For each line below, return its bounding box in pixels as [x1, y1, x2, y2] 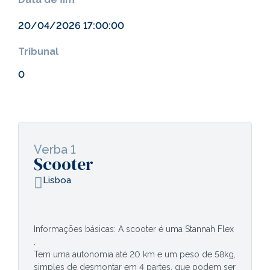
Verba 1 [34, 142, 76, 157]
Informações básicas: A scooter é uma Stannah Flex [34, 224, 234, 234]
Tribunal [18, 46, 58, 57]
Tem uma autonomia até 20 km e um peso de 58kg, [34, 250, 236, 259]
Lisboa [43, 175, 71, 186]
